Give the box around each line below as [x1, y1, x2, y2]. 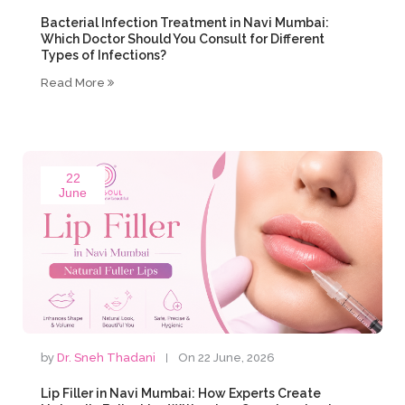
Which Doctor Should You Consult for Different [41, 32, 325, 46]
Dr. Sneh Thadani [57, 351, 156, 364]
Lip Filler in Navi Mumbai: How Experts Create [41, 386, 322, 400]
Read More [41, 76, 108, 89]
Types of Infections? [41, 48, 167, 62]
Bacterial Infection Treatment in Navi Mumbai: [41, 15, 330, 30]
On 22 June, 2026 [178, 351, 276, 364]
